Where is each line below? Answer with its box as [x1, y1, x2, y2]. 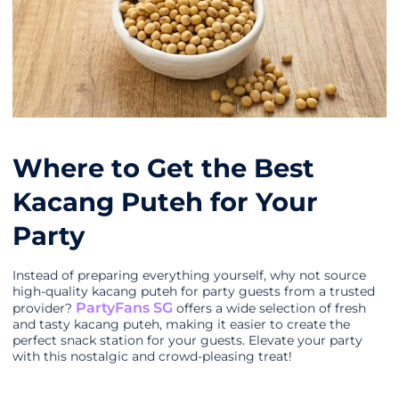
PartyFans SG [76, 299, 173, 317]
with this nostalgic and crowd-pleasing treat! [12, 348, 292, 365]
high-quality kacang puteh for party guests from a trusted [12, 283, 375, 300]
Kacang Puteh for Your [12, 186, 318, 218]
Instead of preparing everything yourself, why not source [12, 267, 366, 284]
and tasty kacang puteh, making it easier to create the [12, 316, 350, 333]
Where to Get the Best [12, 152, 314, 184]
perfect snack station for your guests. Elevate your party [12, 332, 362, 349]
